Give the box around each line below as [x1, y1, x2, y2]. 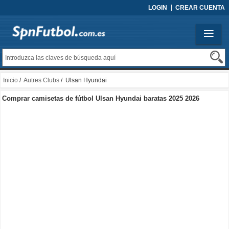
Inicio [3, 77, 18, 84]
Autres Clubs [24, 77, 59, 84]
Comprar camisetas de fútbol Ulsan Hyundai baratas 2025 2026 [2, 95, 199, 102]
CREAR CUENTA [175, 4, 225, 11]
